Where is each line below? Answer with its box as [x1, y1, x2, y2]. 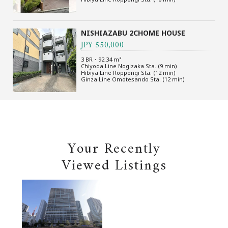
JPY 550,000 [81, 38, 125, 52]
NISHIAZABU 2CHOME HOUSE [81, 27, 186, 38]
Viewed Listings [61, 153, 167, 179]
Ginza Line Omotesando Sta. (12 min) [81, 75, 185, 83]
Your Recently [67, 136, 161, 162]
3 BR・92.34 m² [81, 55, 122, 63]
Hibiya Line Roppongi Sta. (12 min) [81, 68, 176, 76]
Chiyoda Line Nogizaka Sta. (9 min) [81, 62, 178, 70]
